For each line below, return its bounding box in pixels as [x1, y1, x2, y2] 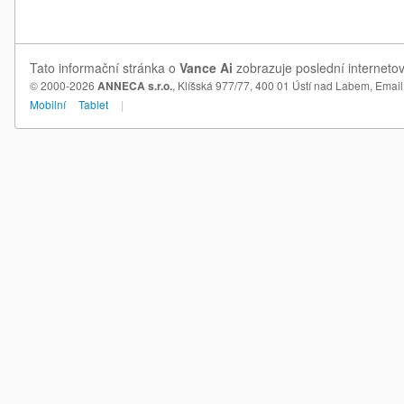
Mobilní [30, 96, 66, 112]
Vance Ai [179, 59, 233, 77]
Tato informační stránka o [30, 59, 179, 77]
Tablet [78, 96, 108, 112]
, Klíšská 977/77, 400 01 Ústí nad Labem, [172, 78, 375, 93]
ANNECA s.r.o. [97, 78, 172, 94]
